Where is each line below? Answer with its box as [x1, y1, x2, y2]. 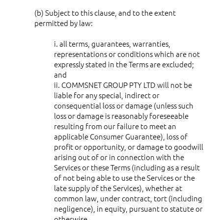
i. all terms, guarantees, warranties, [54, 38, 170, 49]
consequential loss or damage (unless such [54, 100, 193, 110]
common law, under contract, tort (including [54, 192, 202, 203]
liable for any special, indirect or [54, 89, 160, 100]
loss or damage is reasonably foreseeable [54, 110, 189, 121]
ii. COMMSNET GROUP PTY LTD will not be [54, 79, 192, 90]
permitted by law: [34, 17, 93, 28]
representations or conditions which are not [54, 48, 200, 59]
